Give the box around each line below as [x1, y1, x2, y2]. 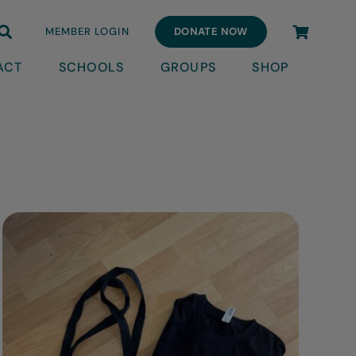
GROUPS [160, 59, 217, 75]
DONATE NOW [173, 25, 249, 38]
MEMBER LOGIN [45, 25, 130, 38]
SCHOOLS [58, 59, 125, 75]
